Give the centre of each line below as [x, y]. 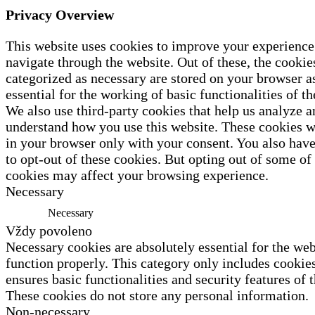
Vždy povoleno [49, 230]
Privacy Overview [60, 14]
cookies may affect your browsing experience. [137, 175]
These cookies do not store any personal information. [157, 295]
